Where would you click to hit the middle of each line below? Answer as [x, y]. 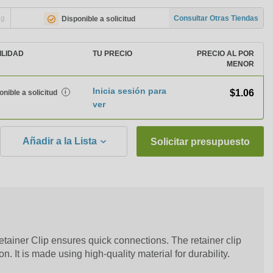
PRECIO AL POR [225, 54]
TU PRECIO [113, 54]
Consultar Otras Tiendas [216, 18]
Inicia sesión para [130, 91]
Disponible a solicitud [99, 19]
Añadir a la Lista [59, 141]
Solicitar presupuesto [200, 142]
